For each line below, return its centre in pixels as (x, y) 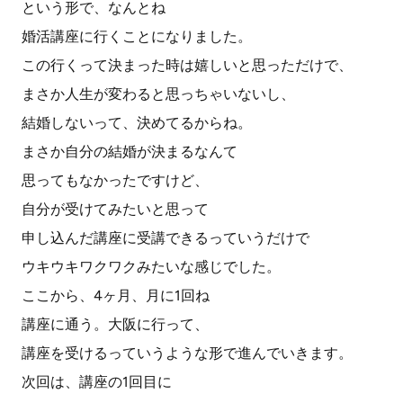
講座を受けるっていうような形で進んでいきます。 (187, 353)
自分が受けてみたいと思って (115, 209)
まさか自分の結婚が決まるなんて (130, 152)
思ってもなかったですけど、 (115, 180)
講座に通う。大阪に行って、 (115, 324)
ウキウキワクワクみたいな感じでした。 (151, 267)
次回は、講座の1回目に (97, 382)
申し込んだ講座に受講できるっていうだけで (166, 238)
